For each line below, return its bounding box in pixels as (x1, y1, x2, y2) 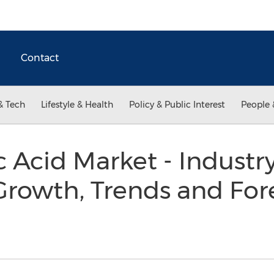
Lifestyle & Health (41, 99, 113, 110)
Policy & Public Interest (129, 99, 225, 110)
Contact (21, 52, 59, 64)
